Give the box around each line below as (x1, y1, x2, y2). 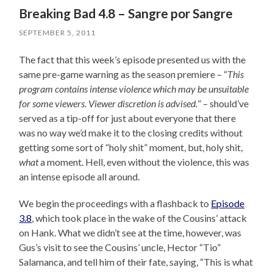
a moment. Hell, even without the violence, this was (38, 156, 250, 168)
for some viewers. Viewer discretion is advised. (19, 97, 198, 110)
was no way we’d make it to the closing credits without (19, 127, 243, 139)
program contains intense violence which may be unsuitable (19, 83, 249, 95)
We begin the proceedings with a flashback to (19, 197, 211, 210)
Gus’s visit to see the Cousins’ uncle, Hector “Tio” (19, 241, 221, 253)
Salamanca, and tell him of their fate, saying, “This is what (19, 256, 253, 268)
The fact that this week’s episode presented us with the (19, 54, 246, 66)
